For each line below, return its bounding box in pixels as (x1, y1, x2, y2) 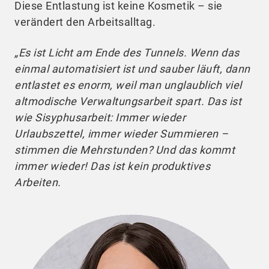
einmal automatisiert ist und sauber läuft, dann (14, 62, 250, 75)
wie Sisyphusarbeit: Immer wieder (14, 110, 186, 124)
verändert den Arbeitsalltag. (14, 15, 156, 28)
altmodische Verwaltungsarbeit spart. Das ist (14, 94, 241, 107)
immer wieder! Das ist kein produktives (14, 159, 210, 172)
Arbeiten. (14, 175, 64, 189)
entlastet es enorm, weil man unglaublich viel (14, 78, 242, 91)
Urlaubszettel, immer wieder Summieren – (14, 127, 229, 140)
